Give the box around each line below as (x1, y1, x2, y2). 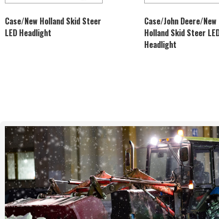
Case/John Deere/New (144, 15, 217, 27)
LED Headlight (5, 26, 51, 39)
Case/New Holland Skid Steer (5, 15, 101, 27)
